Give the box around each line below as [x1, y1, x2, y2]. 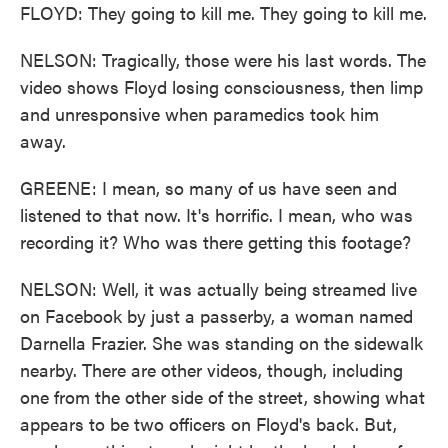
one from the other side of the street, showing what [20, 384, 425, 409]
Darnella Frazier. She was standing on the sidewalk [20, 330, 423, 355]
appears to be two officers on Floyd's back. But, [20, 411, 397, 436]
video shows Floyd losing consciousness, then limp [20, 74, 423, 99]
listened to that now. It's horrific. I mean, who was [20, 202, 413, 227]
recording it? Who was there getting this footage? [20, 229, 411, 254]
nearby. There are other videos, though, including [20, 357, 403, 382]
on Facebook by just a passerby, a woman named [20, 303, 413, 328]
